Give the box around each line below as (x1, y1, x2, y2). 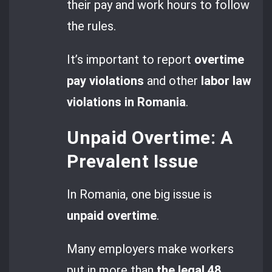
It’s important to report (67, 52, 195, 67)
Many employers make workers (67, 242, 234, 257)
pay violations (67, 73, 144, 89)
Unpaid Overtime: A (67, 126, 233, 148)
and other (144, 73, 202, 89)
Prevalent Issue (67, 150, 199, 172)
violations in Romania (67, 95, 186, 110)
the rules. (67, 18, 117, 33)
